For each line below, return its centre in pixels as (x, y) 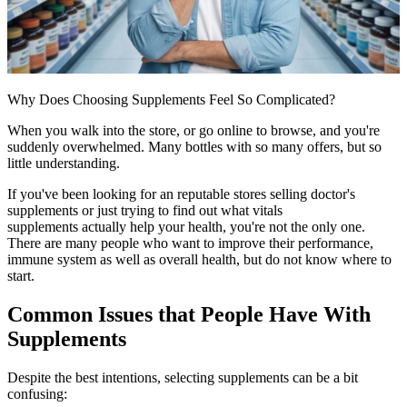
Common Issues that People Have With (189, 314)
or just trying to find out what (165, 210)
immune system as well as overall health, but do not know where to (199, 259)
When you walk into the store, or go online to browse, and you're (194, 130)
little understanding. (64, 163)
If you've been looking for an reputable (120, 194)
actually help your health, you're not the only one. (222, 226)
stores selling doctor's (294, 194)
